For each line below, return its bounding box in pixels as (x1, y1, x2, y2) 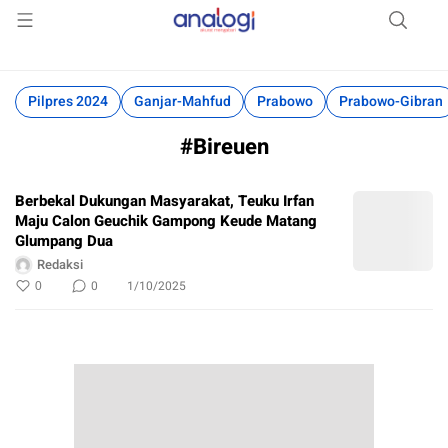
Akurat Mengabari (158, 20, 270, 42)
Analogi (190, 20, 238, 42)
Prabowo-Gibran (339, 91, 443, 112)
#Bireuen (179, 131, 269, 163)
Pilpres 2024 (28, 91, 108, 112)
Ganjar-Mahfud (134, 91, 231, 112)
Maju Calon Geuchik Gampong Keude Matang (15, 209, 317, 232)
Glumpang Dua (15, 229, 113, 252)
